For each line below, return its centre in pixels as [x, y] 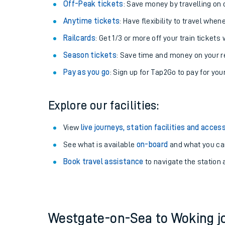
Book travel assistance [103, 162]
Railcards [80, 38]
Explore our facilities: [104, 105]
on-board [152, 145]
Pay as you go [87, 72]
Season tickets [90, 55]
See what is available [100, 145]
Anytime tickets [92, 21]
